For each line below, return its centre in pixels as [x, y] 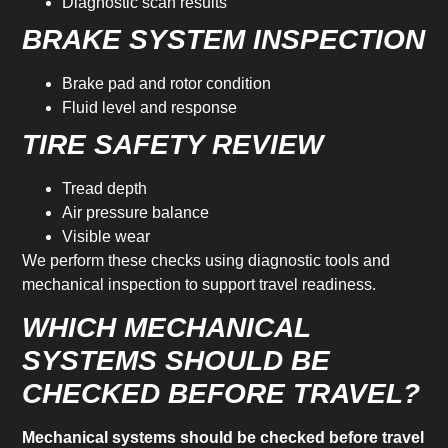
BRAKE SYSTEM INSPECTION [224, 40]
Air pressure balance [136, 213]
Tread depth [105, 189]
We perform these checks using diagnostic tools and [206, 261]
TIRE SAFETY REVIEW [173, 145]
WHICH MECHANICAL [166, 328]
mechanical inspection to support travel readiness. [199, 285]
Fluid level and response [150, 108]
